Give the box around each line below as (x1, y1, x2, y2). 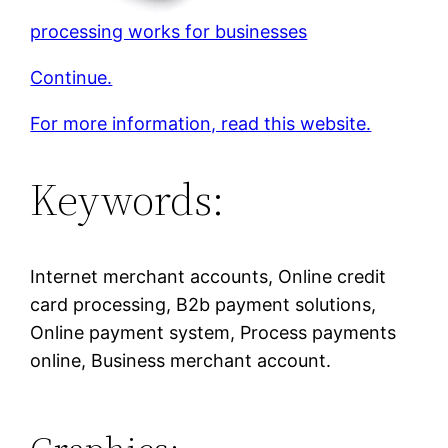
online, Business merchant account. (30, 349, 332, 371)
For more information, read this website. (30, 112, 372, 134)
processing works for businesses (30, 20, 308, 42)
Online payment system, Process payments (30, 321, 397, 343)
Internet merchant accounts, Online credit (30, 265, 387, 287)
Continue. (30, 66, 113, 88)
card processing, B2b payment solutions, (30, 293, 377, 315)
